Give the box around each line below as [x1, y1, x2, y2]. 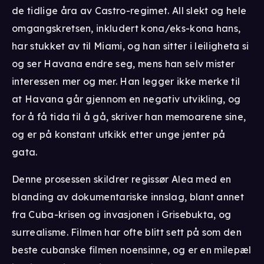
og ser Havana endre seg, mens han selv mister [12, 57, 235, 70]
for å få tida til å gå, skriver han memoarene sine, [12, 110, 246, 123]
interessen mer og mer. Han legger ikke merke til [12, 75, 240, 87]
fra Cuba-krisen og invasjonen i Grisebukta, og [12, 208, 232, 220]
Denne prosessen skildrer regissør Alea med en [12, 173, 232, 185]
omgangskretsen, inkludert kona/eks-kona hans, [12, 22, 241, 34]
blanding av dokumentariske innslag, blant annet [12, 190, 245, 203]
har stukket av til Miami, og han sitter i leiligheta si [12, 39, 249, 52]
